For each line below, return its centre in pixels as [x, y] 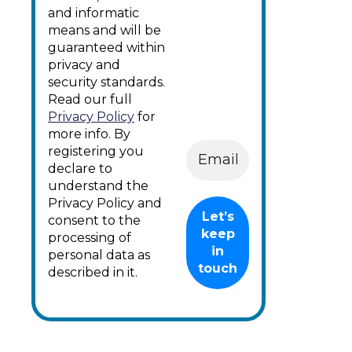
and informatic [93, 13]
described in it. [93, 272]
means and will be [104, 30]
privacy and [84, 64]
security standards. [106, 82]
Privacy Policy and [105, 203]
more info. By [89, 134]
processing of [90, 237]
